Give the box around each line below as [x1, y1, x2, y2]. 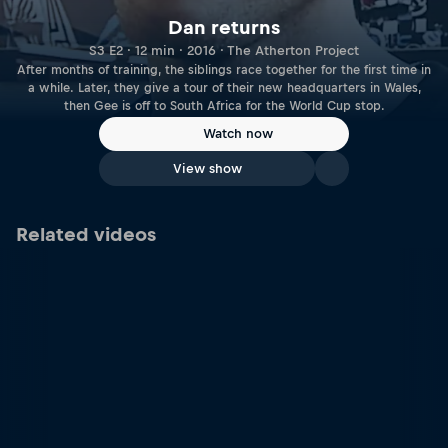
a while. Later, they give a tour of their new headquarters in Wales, [27, 80, 421, 95]
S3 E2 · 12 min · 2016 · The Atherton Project [89, 42, 359, 58]
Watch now [203, 126, 273, 142]
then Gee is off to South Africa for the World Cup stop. [63, 98, 385, 113]
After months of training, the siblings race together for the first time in [17, 62, 431, 77]
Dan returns [168, 16, 280, 38]
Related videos [16, 224, 156, 245]
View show [172, 161, 242, 176]
